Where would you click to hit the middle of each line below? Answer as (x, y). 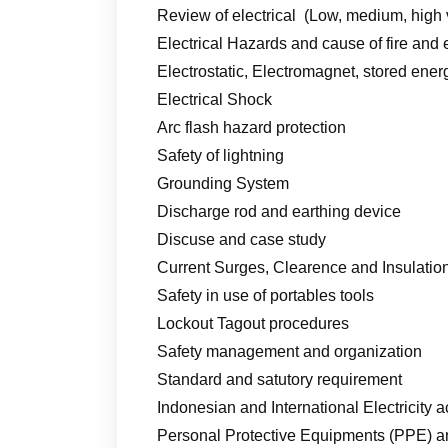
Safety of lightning (220, 155)
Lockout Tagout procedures (253, 323)
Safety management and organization (289, 351)
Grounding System (223, 183)
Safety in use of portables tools (265, 295)
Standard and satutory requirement (279, 379)
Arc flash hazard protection (251, 127)
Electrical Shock (214, 99)
